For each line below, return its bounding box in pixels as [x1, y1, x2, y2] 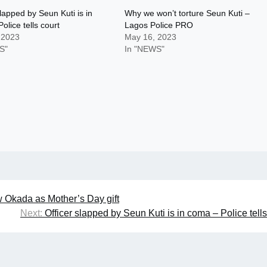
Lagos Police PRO [125, 20, 194, 30]
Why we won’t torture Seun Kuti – [125, 8, 250, 18]
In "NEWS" [125, 44, 165, 54]
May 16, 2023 [125, 32, 177, 42]
